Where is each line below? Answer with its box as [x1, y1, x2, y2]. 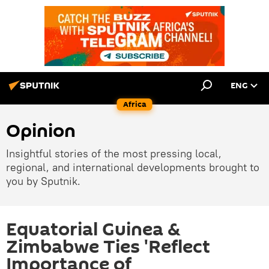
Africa [122, 98, 147, 110]
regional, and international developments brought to [6, 160, 259, 174]
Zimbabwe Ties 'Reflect [6, 234, 210, 260]
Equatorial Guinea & [6, 217, 181, 243]
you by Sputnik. [6, 174, 80, 188]
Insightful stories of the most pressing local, [6, 147, 222, 160]
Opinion [6, 118, 76, 144]
